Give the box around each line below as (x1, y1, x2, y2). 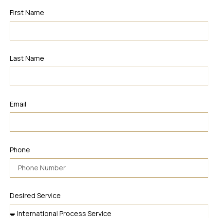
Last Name (10, 54, 44, 63)
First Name (10, 8, 44, 18)
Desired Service (10, 191, 61, 200)
